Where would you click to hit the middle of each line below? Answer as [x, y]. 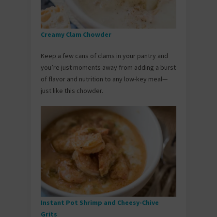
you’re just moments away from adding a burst [108, 68]
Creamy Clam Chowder [77, 35]
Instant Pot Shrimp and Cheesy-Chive [100, 202]
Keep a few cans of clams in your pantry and [104, 56]
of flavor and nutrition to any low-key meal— [104, 79]
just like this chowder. [72, 91]
